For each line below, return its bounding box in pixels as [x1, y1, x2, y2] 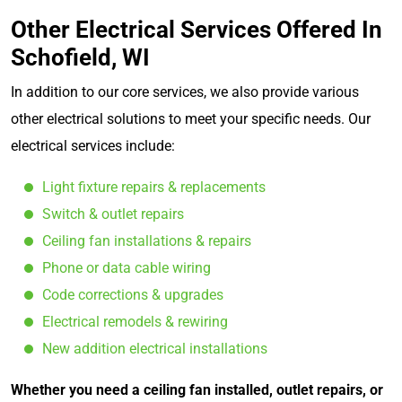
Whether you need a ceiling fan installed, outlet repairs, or [11, 380, 383, 398]
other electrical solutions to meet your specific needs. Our [11, 109, 371, 127]
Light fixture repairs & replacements [42, 178, 266, 196]
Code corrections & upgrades [42, 285, 223, 303]
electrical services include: [11, 136, 175, 154]
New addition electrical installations [42, 339, 267, 357]
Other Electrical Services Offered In [11, 15, 382, 43]
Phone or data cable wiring [42, 258, 211, 276]
